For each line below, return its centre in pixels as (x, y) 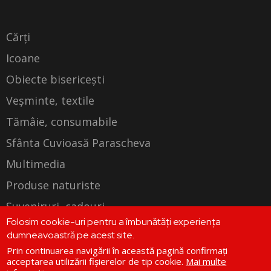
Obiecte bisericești (55, 80)
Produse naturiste (53, 185)
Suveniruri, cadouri (55, 207)
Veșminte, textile (50, 101)
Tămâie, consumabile (62, 122)
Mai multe (206, 261)
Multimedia (36, 164)
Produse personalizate (65, 228)
